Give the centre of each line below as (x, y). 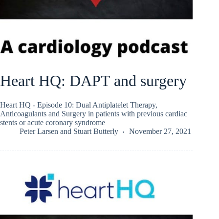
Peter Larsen (39, 131)
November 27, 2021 (160, 131)
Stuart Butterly (96, 131)
